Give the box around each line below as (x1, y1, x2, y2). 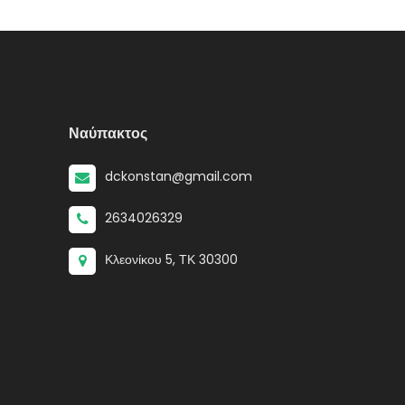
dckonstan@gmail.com (105, 167, 252, 185)
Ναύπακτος (69, 123, 147, 142)
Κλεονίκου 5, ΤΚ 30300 (105, 250, 238, 268)
